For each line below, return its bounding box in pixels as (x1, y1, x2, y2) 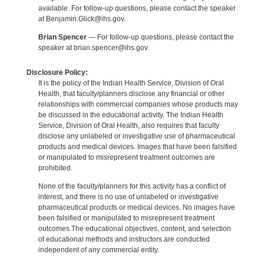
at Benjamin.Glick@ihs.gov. (38, 14, 126, 23)
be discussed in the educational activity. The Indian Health (38, 110, 223, 119)
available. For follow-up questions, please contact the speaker (38, 4, 236, 12)
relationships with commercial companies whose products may (38, 100, 238, 108)
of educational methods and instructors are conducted (38, 235, 210, 244)
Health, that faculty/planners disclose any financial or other (38, 89, 225, 98)
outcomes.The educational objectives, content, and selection (38, 225, 231, 233)
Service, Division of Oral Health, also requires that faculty (38, 121, 219, 130)
